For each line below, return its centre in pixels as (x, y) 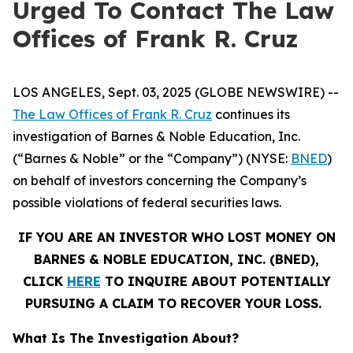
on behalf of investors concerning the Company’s (160, 180)
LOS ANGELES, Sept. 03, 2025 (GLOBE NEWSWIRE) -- (176, 92)
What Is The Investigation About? (126, 338)
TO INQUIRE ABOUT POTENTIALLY (216, 281)
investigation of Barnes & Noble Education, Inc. (156, 136)
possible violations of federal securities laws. (147, 203)
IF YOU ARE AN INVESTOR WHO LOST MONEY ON (176, 237)
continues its (251, 114)
